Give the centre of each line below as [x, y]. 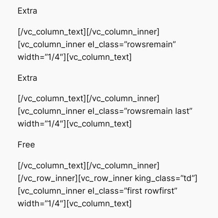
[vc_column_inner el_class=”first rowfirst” [97, 191]
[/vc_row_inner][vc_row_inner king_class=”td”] [107, 178]
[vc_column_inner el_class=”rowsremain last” [105, 111]
